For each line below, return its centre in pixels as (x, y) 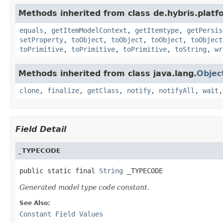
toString (191, 49)
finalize (63, 90)
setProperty (41, 40)
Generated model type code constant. (84, 187)
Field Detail (41, 129)
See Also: (35, 203)
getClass (103, 90)
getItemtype (157, 30)
